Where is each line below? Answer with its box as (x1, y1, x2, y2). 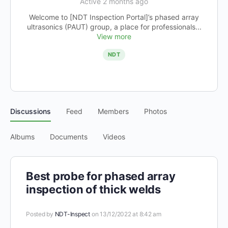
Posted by (26, 210, 55, 218)
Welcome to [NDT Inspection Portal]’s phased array (29, 13, 199, 22)
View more (97, 32, 131, 41)
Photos (144, 107, 167, 116)
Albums (10, 132, 35, 141)
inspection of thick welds (26, 183, 161, 196)
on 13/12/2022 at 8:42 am (91, 210, 161, 218)
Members (98, 107, 129, 116)
